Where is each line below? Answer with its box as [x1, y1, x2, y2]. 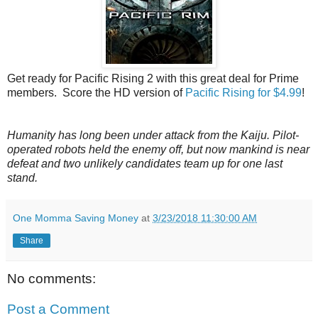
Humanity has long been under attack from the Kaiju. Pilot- [7, 128, 299, 141]
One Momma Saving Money [13, 212, 138, 224]
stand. [7, 171, 38, 184]
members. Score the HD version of [7, 86, 185, 99]
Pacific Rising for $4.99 [185, 86, 302, 99]
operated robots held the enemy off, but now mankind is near [7, 143, 309, 155]
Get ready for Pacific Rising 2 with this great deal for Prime [7, 72, 299, 84]
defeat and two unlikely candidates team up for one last [7, 157, 283, 170]
